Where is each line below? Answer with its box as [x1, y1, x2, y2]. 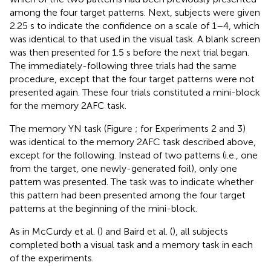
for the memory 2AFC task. [10, 99, 126, 111]
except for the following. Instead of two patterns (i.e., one [10, 149, 258, 161]
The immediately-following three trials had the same [10, 59, 237, 71]
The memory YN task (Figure [10, 122, 135, 134]
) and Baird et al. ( [100, 225, 172, 237]
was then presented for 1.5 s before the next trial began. [10, 46, 249, 58]
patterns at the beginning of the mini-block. [10, 202, 197, 214]
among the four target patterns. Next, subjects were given [10, 6, 260, 18]
